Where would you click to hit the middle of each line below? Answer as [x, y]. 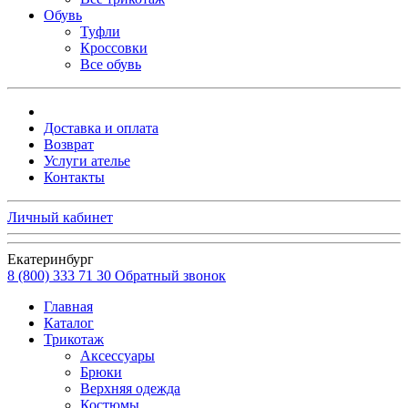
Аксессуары [117, 355]
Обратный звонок [170, 275]
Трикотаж [74, 339]
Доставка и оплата [101, 127]
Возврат [69, 144]
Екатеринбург [51, 259]
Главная [68, 306]
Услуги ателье [87, 160]
